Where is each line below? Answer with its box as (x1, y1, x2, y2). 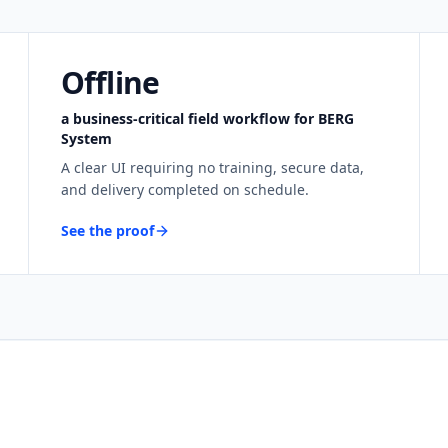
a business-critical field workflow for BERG (60, 109, 354, 128)
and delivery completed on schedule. (60, 180, 309, 199)
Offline (60, 62, 160, 103)
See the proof (60, 221, 154, 240)
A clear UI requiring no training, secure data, (60, 158, 364, 177)
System (60, 129, 112, 148)
